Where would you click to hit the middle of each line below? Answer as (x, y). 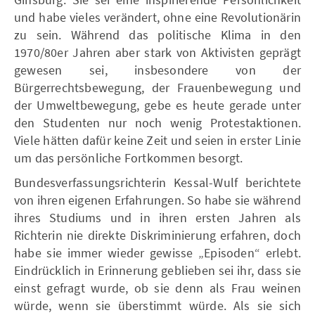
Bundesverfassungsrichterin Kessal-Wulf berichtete (157, 182)
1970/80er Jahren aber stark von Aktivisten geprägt (157, 52)
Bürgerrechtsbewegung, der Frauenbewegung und (157, 87)
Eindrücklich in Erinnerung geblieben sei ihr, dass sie (157, 270)
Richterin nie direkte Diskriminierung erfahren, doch (157, 235)
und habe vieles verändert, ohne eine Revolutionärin (157, 17)
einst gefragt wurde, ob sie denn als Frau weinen (157, 288)
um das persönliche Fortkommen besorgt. (129, 157)
